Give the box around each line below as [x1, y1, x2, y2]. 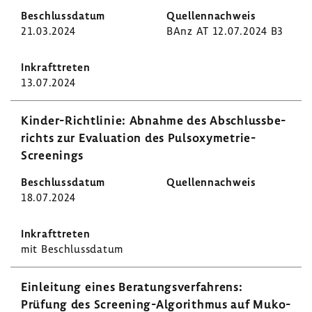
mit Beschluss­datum [21, 242, 123, 256]
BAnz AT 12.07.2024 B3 [166, 24, 284, 38]
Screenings [21, 148, 84, 162]
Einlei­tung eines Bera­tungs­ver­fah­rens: [21, 279, 243, 294]
